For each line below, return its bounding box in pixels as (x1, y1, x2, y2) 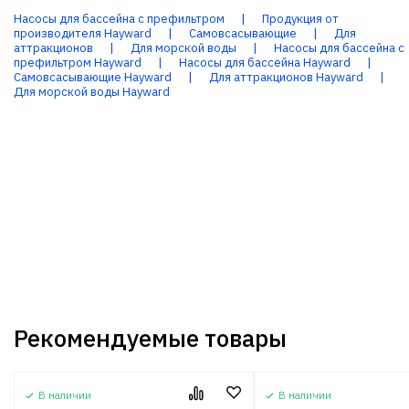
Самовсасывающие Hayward (14, 69, 172, 85)
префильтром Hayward (14, 55, 142, 70)
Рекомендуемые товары (14, 322, 287, 353)
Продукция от (262, 11, 339, 26)
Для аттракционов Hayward (209, 69, 363, 85)
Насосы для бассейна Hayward (179, 55, 351, 70)
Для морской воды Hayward (14, 84, 170, 100)
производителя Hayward (14, 26, 152, 41)
